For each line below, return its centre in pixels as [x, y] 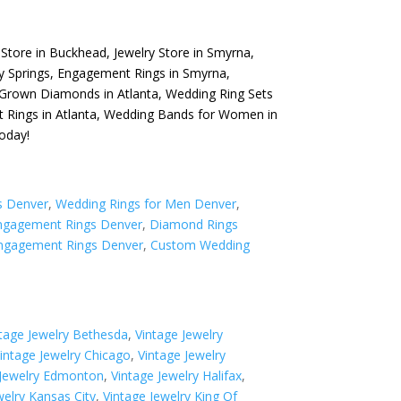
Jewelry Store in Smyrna [183, 52]
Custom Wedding [200, 244]
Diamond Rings [194, 224]
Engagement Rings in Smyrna [142, 73]
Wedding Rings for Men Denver [146, 203]
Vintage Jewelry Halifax [177, 375]
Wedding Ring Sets [220, 94]
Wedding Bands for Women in [191, 114]
